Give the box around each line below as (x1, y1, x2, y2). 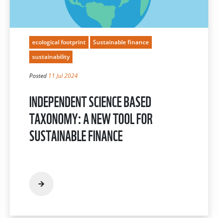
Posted (29, 71, 48, 80)
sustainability (32, 52, 70, 61)
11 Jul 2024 (48, 71, 78, 80)
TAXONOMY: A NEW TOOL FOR (29, 106, 152, 128)
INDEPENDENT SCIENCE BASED (29, 89, 151, 111)
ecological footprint (32, 37, 86, 46)
